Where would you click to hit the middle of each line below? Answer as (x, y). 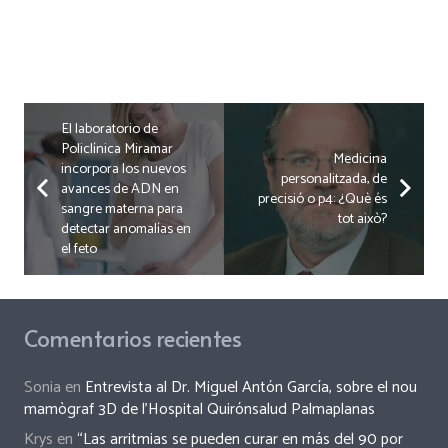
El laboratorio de (109, 128)
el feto (78, 248)
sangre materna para (121, 208)
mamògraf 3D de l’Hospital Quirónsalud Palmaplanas (199, 409)
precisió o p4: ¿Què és (323, 198)
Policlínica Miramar (116, 148)
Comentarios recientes (133, 337)
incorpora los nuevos (123, 168)
